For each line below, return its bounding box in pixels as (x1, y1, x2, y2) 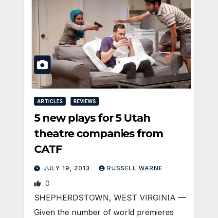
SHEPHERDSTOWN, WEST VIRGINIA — (34, 193, 186, 203)
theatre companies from (34, 127, 163, 141)
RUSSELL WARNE (107, 164, 163, 172)
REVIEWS (73, 98, 96, 105)
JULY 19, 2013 (43, 164, 92, 172)
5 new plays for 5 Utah (34, 111, 150, 125)
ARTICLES (37, 98, 63, 105)
